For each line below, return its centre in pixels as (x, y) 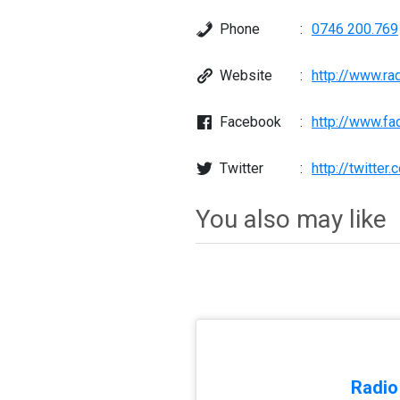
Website (246, 76)
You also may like (291, 220)
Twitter (241, 169)
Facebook (250, 122)
